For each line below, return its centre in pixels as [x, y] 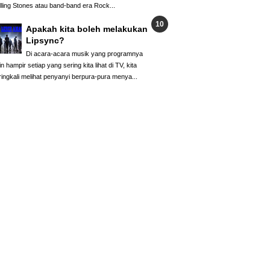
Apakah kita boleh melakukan [87, 29]
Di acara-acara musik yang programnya [84, 53]
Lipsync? [45, 41]
